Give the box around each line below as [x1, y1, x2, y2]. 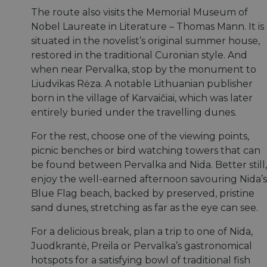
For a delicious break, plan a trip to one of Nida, [31, 226, 253, 238]
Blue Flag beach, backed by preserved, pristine [31, 188, 254, 200]
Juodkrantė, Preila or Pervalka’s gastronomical [31, 240, 252, 252]
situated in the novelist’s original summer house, [31, 35, 260, 47]
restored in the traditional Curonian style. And [31, 49, 247, 61]
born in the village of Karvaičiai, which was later [31, 92, 253, 104]
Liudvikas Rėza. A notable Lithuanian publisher [31, 78, 253, 90]
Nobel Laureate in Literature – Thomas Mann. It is [31, 21, 264, 33]
